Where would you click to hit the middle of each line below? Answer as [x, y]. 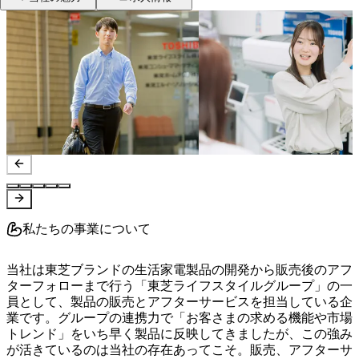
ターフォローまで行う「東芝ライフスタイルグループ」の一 [179, 286]
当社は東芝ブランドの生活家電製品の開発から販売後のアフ [179, 270]
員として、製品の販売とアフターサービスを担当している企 [179, 302]
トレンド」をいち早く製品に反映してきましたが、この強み [179, 334]
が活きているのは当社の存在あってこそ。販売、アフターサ [179, 350]
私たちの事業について [87, 229]
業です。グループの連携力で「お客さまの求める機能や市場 [179, 318]
